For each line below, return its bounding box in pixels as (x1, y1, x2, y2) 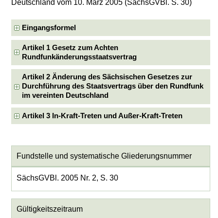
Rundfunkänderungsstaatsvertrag (22, 53, 137, 61)
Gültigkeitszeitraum (16, 204, 83, 213)
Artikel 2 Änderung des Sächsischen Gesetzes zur (22, 73, 193, 81)
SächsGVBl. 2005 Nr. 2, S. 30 (16, 173, 118, 182)
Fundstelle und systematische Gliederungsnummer (16, 151, 192, 160)
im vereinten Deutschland (22, 91, 109, 100)
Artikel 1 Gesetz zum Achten (22, 44, 119, 52)
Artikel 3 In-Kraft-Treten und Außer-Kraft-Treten (22, 111, 183, 120)
